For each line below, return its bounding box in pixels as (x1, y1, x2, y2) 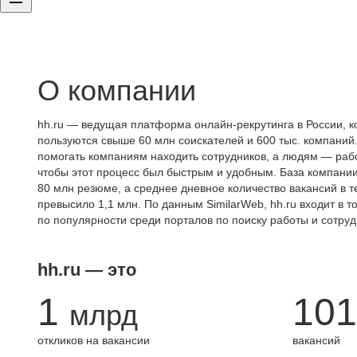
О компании (37, 74, 196, 107)
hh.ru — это (37, 260, 136, 280)
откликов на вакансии (37, 334, 150, 347)
